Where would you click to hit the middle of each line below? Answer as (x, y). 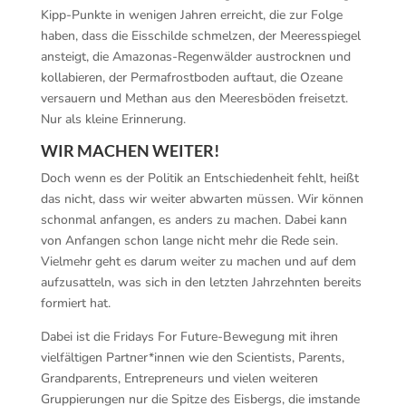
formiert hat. (75, 303)
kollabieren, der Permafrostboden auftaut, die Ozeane (191, 77)
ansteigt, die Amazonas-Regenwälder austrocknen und (195, 57)
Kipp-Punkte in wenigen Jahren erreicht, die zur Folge (191, 15)
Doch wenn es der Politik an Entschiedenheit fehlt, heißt (199, 178)
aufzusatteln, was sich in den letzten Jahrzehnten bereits (201, 282)
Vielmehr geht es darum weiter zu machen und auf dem (198, 261)
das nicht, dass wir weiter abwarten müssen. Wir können (202, 199)
